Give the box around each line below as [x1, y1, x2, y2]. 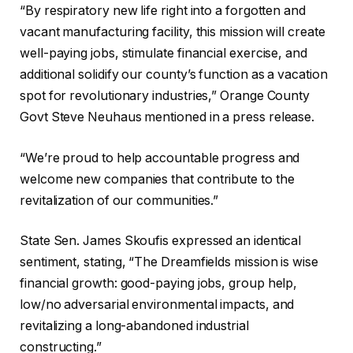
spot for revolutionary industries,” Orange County [20, 88, 310, 104]
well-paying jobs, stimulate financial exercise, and [20, 46, 307, 61]
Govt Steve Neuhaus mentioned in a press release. [20, 110, 315, 125]
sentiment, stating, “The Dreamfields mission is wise [20, 255, 318, 270]
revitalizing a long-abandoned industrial [20, 318, 249, 334]
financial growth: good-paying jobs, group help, [20, 276, 298, 292]
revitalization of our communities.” [20, 192, 219, 208]
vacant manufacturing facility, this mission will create [20, 24, 325, 40]
